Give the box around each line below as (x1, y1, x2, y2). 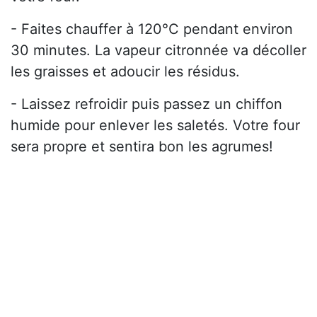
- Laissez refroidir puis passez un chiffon (11, 96, 282, 113)
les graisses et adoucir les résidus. (11, 63, 240, 81)
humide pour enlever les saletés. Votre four (11, 117, 300, 134)
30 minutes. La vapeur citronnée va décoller (11, 42, 306, 59)
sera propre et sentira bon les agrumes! (11, 138, 273, 156)
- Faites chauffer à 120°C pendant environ (11, 21, 293, 38)
